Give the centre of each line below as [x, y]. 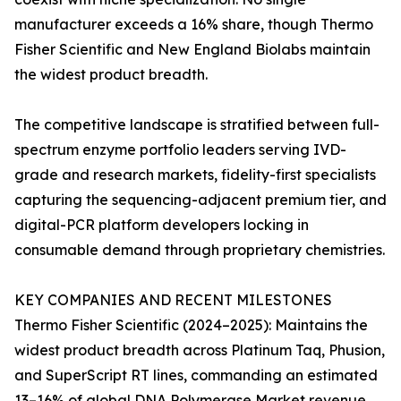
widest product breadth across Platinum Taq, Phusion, [200, 350]
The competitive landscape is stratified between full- [197, 125]
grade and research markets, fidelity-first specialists [195, 175]
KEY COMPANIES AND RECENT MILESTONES [173, 300]
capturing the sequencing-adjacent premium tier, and [200, 200]
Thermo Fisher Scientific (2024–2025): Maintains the [191, 325]
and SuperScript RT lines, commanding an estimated [196, 375]
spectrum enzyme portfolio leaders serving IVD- [180, 150]
